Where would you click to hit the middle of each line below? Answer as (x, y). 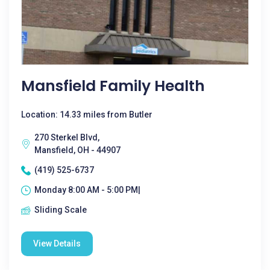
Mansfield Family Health (113, 86)
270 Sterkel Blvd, (67, 137)
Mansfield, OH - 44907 (77, 150)
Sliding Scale (61, 210)
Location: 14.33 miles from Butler (87, 115)
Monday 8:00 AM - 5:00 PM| (87, 190)
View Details (57, 243)
